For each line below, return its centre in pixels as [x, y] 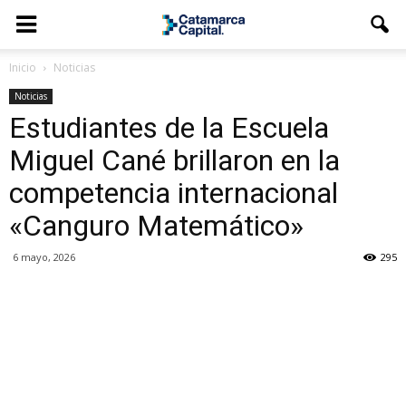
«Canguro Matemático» [156, 226]
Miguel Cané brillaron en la [174, 160]
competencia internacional [174, 193]
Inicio [23, 68]
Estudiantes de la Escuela [169, 128]
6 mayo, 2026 [44, 257]
